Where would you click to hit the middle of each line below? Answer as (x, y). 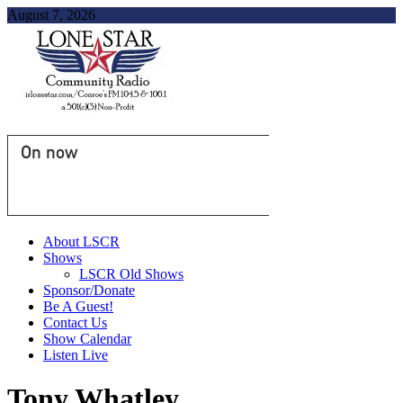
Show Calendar (87, 339)
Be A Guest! (78, 306)
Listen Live (76, 355)
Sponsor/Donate (89, 290)
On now (49, 152)
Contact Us (75, 322)
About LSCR (81, 242)
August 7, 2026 (51, 15)
